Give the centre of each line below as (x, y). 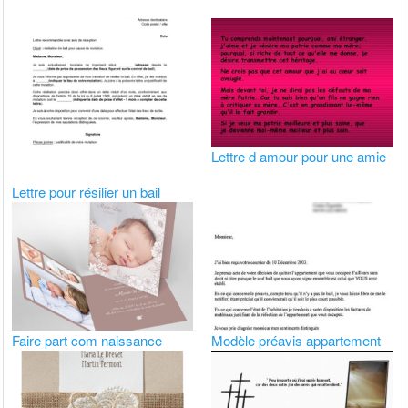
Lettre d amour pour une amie (299, 157)
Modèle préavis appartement (296, 341)
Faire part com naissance (87, 341)
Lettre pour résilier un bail (87, 192)
